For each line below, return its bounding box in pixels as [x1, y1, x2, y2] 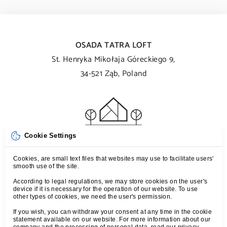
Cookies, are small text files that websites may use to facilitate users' [13, 155, 214, 162]
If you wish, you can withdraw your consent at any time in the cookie [13, 208, 212, 215]
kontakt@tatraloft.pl [83, 168, 155, 182]
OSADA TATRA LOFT [75, 38, 152, 52]
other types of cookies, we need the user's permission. [13, 193, 172, 200]
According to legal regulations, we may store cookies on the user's [13, 178, 208, 185]
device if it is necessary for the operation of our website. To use [13, 185, 198, 193]
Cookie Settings [24, 132, 77, 139]
